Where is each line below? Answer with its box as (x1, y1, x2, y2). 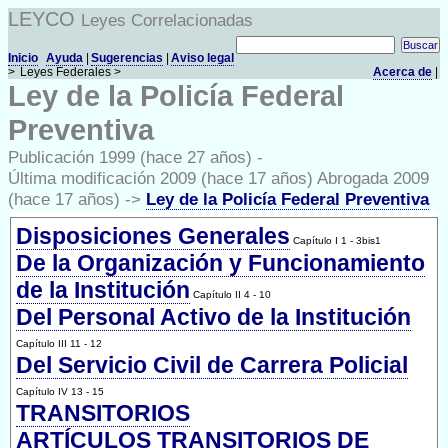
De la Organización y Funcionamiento (16, 250, 425, 276)
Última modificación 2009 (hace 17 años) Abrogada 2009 (8, 168, 429, 188)
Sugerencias (91, 51, 163, 65)
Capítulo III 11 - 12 (16, 338, 102, 349)
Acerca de (373, 65, 432, 79)
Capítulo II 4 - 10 (193, 289, 271, 300)
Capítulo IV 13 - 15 (16, 386, 104, 397)
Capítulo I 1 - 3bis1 (293, 235, 381, 246)
